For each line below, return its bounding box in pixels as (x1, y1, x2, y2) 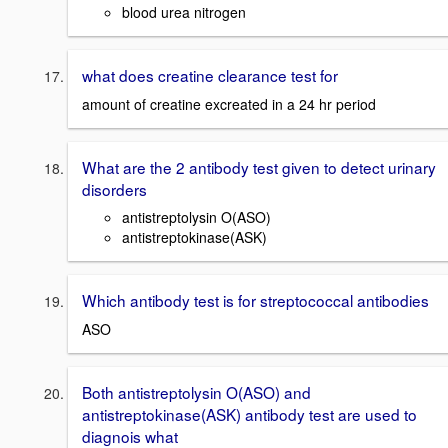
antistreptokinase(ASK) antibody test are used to (82, 403, 417, 426)
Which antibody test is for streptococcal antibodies (82, 289, 429, 312)
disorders (82, 177, 147, 200)
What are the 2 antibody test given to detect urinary (82, 155, 436, 178)
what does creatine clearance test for (82, 64, 338, 86)
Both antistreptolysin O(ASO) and (82, 381, 311, 404)
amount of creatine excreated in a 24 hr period (82, 93, 376, 114)
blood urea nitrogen (122, 2, 246, 22)
